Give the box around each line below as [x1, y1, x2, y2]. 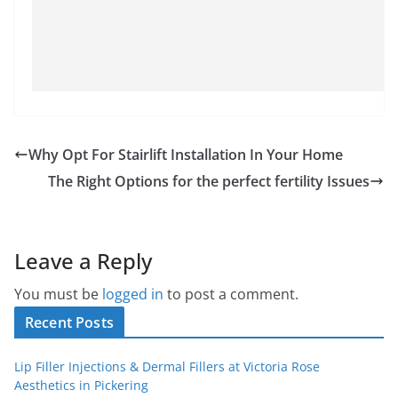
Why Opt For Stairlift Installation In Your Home [28, 144, 343, 164]
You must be [14, 283, 102, 304]
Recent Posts [25, 312, 114, 332]
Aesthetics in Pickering [14, 376, 148, 394]
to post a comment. [163, 283, 298, 304]
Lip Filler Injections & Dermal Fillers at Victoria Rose [14, 357, 320, 375]
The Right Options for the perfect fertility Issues [48, 171, 370, 191]
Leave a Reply [14, 245, 152, 275]
